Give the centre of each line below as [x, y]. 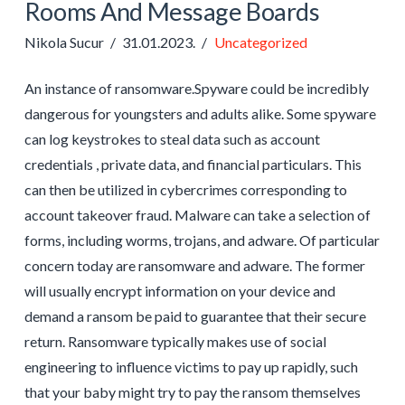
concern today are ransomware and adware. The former [194, 265]
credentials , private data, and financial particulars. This [193, 164]
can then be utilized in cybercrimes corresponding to [185, 189]
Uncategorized [260, 42]
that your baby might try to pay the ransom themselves [192, 391]
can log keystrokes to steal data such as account [172, 138]
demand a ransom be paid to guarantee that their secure [195, 316]
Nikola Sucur [64, 42]
